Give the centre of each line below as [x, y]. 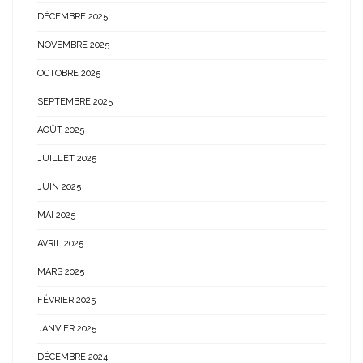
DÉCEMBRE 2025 [73, 17]
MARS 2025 [61, 272]
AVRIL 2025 [60, 243]
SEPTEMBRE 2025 [75, 102]
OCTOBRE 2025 [69, 73]
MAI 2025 [56, 215]
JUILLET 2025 [67, 158]
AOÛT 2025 [61, 130]
